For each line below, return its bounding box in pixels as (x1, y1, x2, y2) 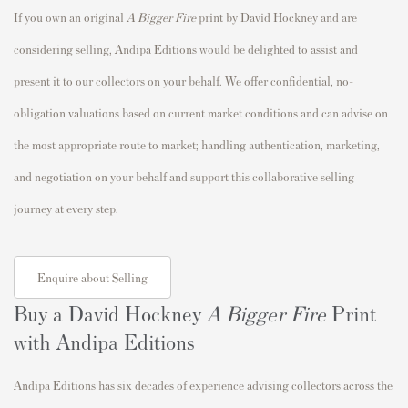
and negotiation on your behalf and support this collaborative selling (14, 168, 354, 185)
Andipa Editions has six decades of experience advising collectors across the (14, 377, 393, 393)
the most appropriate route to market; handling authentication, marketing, (14, 137, 380, 153)
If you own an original (14, 9, 124, 25)
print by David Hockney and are (196, 9, 357, 25)
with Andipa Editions (14, 328, 195, 355)
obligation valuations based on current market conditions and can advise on (14, 105, 388, 121)
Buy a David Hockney (14, 300, 207, 327)
